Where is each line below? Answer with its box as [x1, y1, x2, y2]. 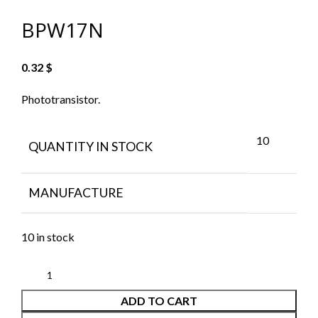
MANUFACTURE [28, 185, 124, 201]
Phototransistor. [21, 92, 100, 106]
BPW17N [21, 16, 104, 44]
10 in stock [21, 230, 75, 244]
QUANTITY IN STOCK [28, 139, 153, 155]
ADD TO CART [121, 294, 197, 308]
